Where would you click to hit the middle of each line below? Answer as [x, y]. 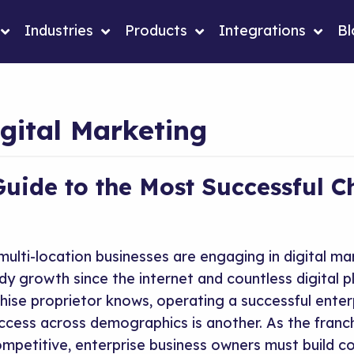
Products [156, 30]
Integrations [262, 30]
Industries [59, 30]
